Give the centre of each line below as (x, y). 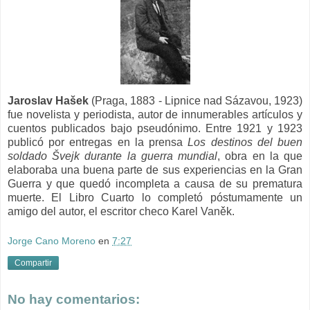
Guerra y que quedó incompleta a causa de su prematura (155, 183)
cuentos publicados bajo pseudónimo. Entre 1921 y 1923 (155, 128)
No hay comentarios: (74, 300)
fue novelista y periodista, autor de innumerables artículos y (155, 114)
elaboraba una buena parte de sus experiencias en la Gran (155, 170)
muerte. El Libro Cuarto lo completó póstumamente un (155, 197)
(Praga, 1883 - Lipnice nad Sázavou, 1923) (197, 100)
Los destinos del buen (245, 142)
